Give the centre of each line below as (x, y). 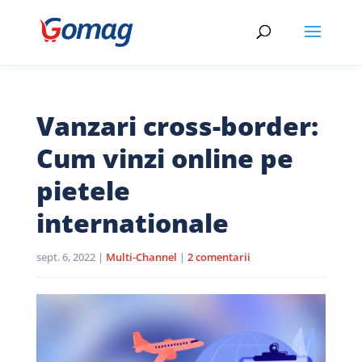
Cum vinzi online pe (164, 158)
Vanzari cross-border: (177, 126)
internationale (132, 223)
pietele (83, 190)
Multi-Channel (141, 257)
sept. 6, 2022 (65, 257)
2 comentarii (219, 257)
